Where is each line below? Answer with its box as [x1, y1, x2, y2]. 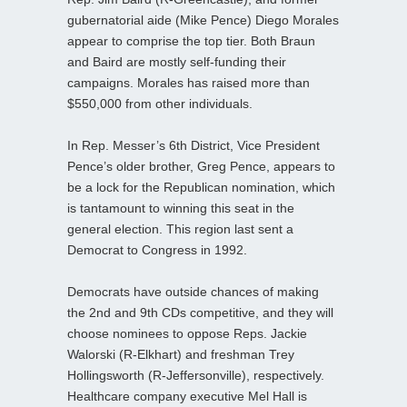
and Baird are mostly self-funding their [67, 54, 286, 69]
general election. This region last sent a [67, 221, 293, 236]
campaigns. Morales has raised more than [67, 74, 310, 90]
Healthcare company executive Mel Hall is [67, 388, 307, 403]
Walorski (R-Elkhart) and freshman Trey [67, 346, 294, 362]
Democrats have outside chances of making [67, 283, 319, 299]
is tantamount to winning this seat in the [67, 200, 294, 215]
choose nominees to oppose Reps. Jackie [67, 325, 307, 341]
